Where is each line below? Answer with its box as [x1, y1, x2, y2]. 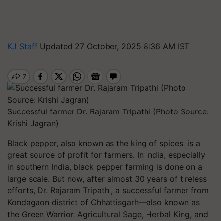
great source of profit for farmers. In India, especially [7, 150, 205, 160]
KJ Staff [7, 41, 40, 51]
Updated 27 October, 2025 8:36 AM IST [40, 41, 189, 51]
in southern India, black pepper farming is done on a [7, 162, 202, 172]
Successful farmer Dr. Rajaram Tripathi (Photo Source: [7, 107, 209, 116]
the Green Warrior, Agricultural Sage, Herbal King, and [7, 209, 208, 219]
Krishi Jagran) [7, 118, 59, 128]
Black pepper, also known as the [7, 138, 131, 148]
